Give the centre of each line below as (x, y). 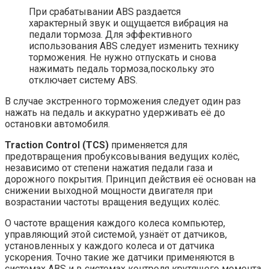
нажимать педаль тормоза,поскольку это (122, 69)
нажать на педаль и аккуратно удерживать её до (115, 113)
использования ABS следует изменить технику (134, 46)
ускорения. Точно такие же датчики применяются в (120, 258)
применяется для (148, 145)
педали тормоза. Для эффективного (110, 35)
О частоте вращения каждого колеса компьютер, (115, 223)
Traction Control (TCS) (57, 145)
